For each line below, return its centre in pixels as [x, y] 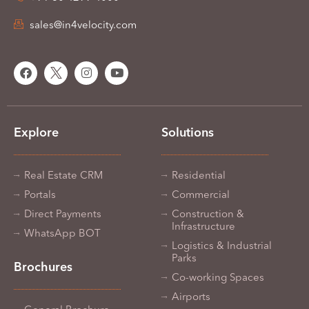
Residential [199, 176]
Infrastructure [203, 227]
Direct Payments [63, 215]
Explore [36, 133]
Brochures [43, 267]
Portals [40, 195]
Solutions [188, 133]
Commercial [201, 195]
